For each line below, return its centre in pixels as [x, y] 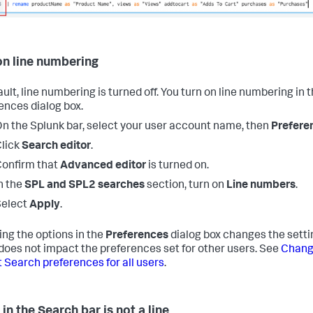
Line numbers [261, 185]
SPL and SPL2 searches [85, 185]
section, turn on [185, 185]
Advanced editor [103, 166]
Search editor [56, 146]
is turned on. [177, 166]
